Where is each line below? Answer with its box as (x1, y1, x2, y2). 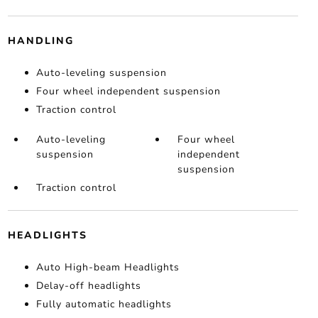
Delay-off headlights (35, 279, 141, 293)
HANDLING (7, 34, 74, 48)
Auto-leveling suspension (35, 66, 167, 80)
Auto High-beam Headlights (35, 261, 180, 275)
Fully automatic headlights (35, 297, 172, 312)
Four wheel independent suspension (35, 84, 221, 99)
